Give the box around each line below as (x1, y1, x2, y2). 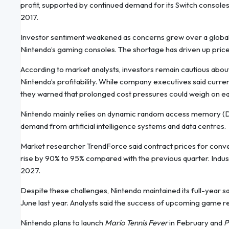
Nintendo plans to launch (20, 218, 105, 228)
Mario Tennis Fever (105, 218, 168, 228)
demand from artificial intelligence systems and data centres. (20, 121, 226, 131)
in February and (168, 218, 224, 228)
